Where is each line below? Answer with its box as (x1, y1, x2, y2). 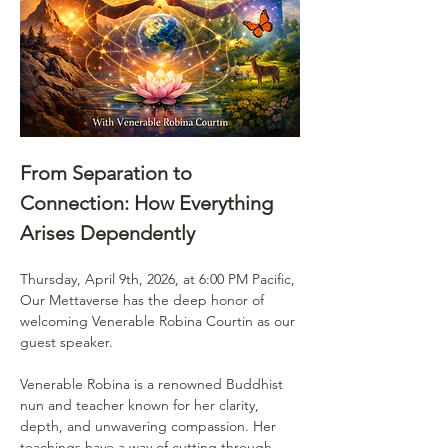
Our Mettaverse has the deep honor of (20, 290, 268, 309)
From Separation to (20, 160, 197, 185)
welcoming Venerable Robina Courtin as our (20, 311, 299, 330)
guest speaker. (20, 332, 113, 351)
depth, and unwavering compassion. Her (20, 416, 280, 435)
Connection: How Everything (20, 190, 278, 215)
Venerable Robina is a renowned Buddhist (20, 374, 287, 393)
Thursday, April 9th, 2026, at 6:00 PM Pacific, (20, 269, 299, 288)
